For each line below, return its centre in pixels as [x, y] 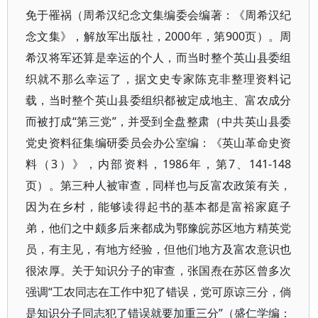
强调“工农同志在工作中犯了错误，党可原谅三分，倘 [159, 292]
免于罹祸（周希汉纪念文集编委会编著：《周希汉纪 [159, 15]
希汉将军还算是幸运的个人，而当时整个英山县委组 [159, 57]
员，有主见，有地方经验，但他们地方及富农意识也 [159, 249]
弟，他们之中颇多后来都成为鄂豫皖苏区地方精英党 [159, 228]
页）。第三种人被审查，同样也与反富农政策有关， [159, 185]
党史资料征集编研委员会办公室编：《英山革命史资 [159, 143]
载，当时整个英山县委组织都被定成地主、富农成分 [159, 100]
